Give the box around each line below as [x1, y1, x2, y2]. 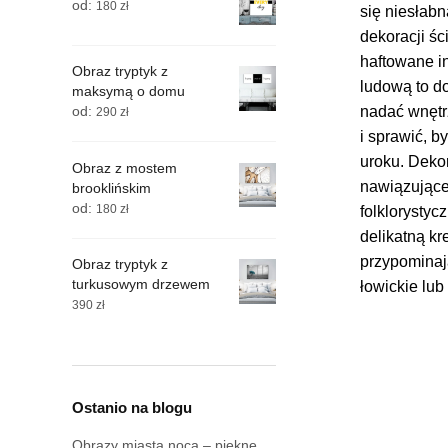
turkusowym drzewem [72, 276, 210, 293]
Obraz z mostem [72, 159, 177, 176]
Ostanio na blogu [72, 398, 192, 416]
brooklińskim [72, 179, 151, 196]
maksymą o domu [72, 83, 185, 100]
